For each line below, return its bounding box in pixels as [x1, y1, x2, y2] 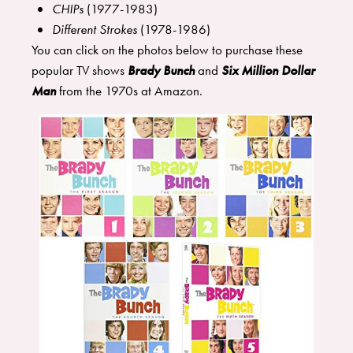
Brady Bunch [128, 61, 195, 80]
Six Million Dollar [221, 61, 315, 80]
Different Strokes [51, 20, 140, 39]
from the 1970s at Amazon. [56, 82, 206, 100]
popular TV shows [32, 61, 128, 80]
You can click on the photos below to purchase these [32, 41, 303, 59]
